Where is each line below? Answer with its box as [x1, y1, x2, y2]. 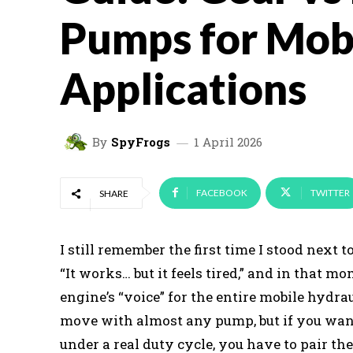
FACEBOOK [196, 187, 247, 199]
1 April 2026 [194, 133, 262, 150]
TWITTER [310, 187, 350, 199]
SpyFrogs [111, 133, 170, 150]
